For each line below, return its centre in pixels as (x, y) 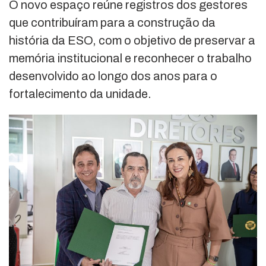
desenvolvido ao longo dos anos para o (113, 76)
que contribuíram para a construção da (112, 23)
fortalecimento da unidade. (80, 94)
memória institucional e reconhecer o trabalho (130, 58)
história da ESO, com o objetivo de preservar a (132, 41)
